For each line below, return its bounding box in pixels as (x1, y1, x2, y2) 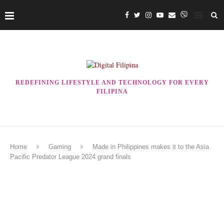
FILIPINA (96, 88, 128, 95)
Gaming (48, 143, 71, 150)
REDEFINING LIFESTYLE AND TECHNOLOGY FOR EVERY (15, 79, 209, 86)
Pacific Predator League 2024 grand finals (10, 153, 131, 160)
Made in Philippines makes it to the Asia (92, 143, 209, 150)
